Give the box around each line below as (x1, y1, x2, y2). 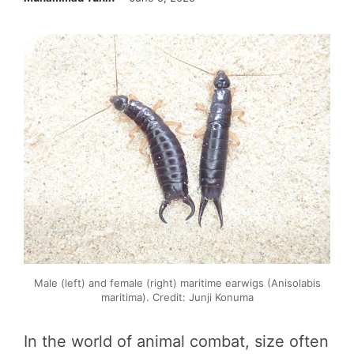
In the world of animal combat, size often (24, 332, 329, 351)
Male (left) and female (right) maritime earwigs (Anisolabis (33, 277, 321, 289)
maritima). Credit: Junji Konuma (100, 291, 254, 303)
